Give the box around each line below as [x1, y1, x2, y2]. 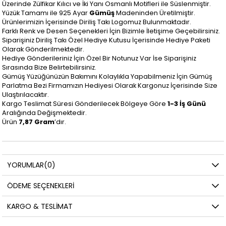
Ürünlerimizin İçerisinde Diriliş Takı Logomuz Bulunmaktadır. [2, 18, 192, 27]
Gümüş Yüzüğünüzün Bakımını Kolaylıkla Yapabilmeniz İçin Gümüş [2, 72, 213, 81]
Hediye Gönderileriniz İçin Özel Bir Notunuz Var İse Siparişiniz [2, 54, 197, 63]
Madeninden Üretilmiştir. [115, 9, 196, 18]
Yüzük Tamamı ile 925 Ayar [2, 9, 90, 18]
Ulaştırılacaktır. [2, 90, 49, 99]
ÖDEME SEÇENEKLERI [7, 181, 75, 191]
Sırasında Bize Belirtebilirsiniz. [2, 63, 97, 72]
